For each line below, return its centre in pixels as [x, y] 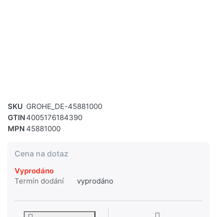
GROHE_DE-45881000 [64, 107]
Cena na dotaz [41, 154]
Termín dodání [39, 181]
